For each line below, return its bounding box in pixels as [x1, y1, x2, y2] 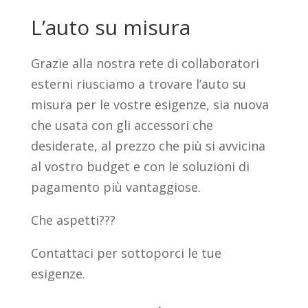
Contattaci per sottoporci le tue [30, 245, 221, 262]
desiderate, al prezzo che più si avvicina [30, 137, 265, 155]
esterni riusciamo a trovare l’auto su [30, 76, 246, 93]
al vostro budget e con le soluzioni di [30, 158, 250, 175]
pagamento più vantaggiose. [30, 179, 201, 196]
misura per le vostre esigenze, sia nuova [30, 96, 269, 113]
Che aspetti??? [30, 212, 115, 229]
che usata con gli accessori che [30, 117, 213, 134]
